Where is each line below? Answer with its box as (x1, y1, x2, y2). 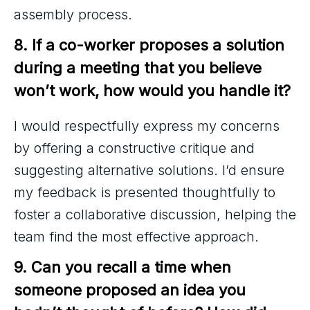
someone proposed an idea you (14, 280, 250, 299)
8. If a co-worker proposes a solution (14, 35, 289, 54)
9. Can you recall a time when (14, 257, 235, 276)
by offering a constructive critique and (14, 139, 255, 156)
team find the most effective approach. (14, 228, 259, 245)
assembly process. (14, 6, 132, 23)
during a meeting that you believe (14, 58, 266, 77)
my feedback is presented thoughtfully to (14, 183, 275, 201)
